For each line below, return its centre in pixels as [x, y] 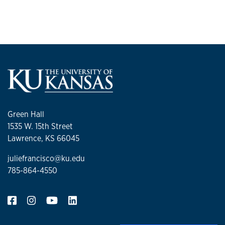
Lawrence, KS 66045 [43, 139]
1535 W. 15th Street [40, 127]
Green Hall [26, 115]
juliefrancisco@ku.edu [46, 159]
